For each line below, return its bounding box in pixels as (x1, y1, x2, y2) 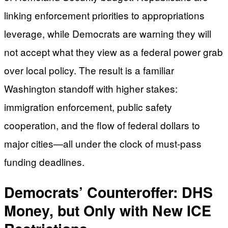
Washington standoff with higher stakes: (4, 81, 178, 96)
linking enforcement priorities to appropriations (4, 8, 205, 22)
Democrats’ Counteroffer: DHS (4, 182, 213, 203)
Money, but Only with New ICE (4, 200, 211, 221)
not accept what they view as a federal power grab (4, 45, 223, 59)
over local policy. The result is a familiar (4, 63, 174, 77)
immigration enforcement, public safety (4, 100, 172, 114)
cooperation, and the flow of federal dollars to (4, 118, 200, 132)
